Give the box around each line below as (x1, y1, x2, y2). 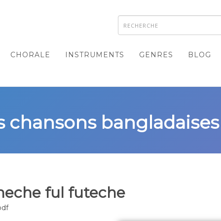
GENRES (139, 50, 173, 59)
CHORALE (10, 50, 50, 59)
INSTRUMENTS (65, 50, 124, 59)
